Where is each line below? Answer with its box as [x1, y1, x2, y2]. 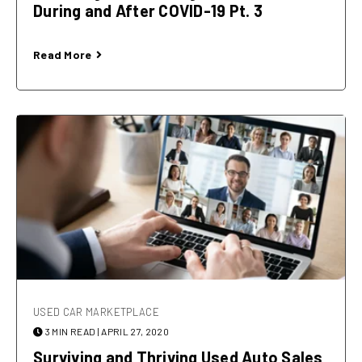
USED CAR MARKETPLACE [33, 305, 159, 319]
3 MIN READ [43, 326, 98, 338]
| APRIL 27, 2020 [97, 326, 170, 338]
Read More [33, 48, 92, 62]
